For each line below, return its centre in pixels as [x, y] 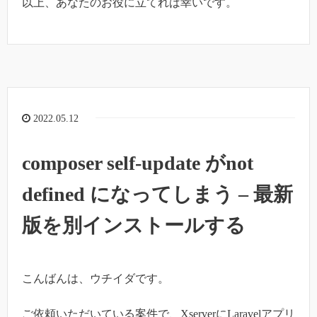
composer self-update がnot [138, 163]
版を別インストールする [134, 225]
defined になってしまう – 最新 [157, 194]
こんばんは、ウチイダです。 [96, 278]
